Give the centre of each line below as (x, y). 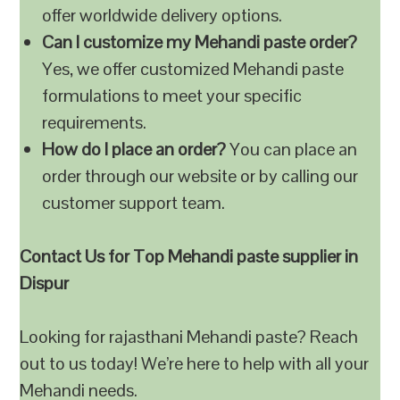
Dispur (45, 283)
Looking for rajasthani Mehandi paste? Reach (189, 337)
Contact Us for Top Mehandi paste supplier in (189, 256)
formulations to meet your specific (172, 96)
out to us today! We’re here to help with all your (195, 363)
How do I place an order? (134, 149)
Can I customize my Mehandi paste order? (200, 42)
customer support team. (134, 203)
